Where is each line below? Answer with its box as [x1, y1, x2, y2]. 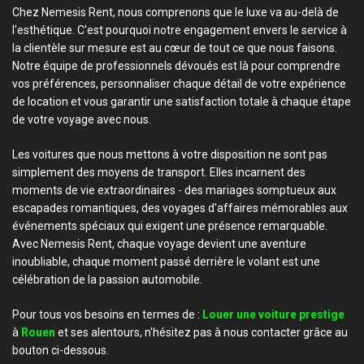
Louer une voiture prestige [202, 308, 344, 321]
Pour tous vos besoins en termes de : [12, 308, 202, 321]
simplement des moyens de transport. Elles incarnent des [12, 166, 305, 179]
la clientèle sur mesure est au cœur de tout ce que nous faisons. [12, 41, 337, 54]
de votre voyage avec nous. [12, 113, 151, 126]
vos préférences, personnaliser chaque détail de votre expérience [12, 77, 346, 90]
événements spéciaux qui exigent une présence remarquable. [12, 219, 327, 232]
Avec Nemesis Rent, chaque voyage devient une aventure [12, 237, 306, 250]
